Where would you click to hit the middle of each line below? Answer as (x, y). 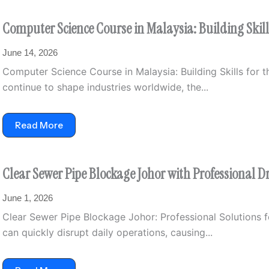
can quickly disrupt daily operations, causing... (107, 232)
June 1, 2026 (28, 198)
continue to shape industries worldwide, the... (105, 87)
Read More (39, 125)
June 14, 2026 (30, 53)
